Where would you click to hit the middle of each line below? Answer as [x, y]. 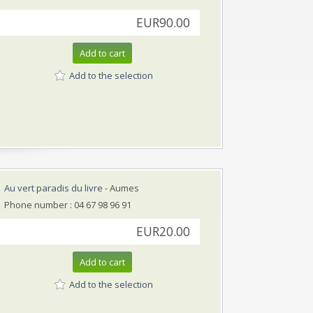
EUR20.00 [163, 231]
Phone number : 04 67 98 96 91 [68, 204]
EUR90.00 [163, 22]
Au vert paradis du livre [53, 188]
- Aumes [121, 188]
